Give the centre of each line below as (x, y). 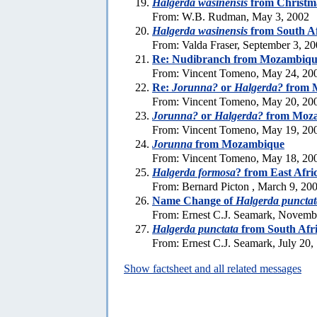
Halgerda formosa (194, 172)
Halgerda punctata (195, 229)
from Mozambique (238, 144)
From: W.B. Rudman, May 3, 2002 (231, 16)
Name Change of (194, 200)
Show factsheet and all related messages (213, 268)
